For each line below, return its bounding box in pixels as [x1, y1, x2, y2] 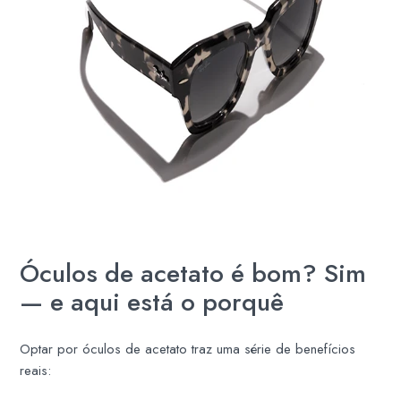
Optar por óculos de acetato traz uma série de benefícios [20, 338, 356, 359]
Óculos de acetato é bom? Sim [20, 254, 367, 292]
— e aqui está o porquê [20, 283, 285, 320]
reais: [20, 360, 52, 380]
